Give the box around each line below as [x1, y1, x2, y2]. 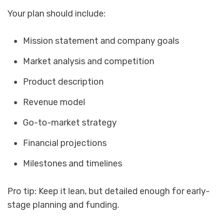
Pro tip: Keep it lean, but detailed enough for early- [7, 185, 210, 197]
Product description [23, 76, 104, 87]
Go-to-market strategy [23, 117, 117, 128]
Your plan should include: [7, 8, 106, 19]
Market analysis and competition [23, 55, 155, 67]
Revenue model [23, 96, 86, 108]
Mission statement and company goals [23, 35, 180, 46]
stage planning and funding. [7, 199, 119, 210]
